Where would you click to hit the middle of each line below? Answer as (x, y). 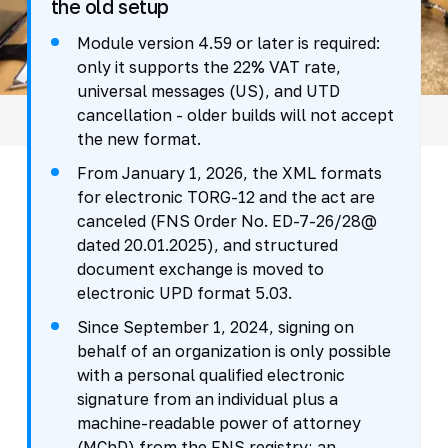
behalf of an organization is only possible (233, 350)
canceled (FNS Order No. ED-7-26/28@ (226, 220)
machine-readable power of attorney (218, 422)
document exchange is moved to (200, 268)
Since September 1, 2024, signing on (215, 326)
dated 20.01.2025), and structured (207, 244)
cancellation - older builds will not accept (235, 114)
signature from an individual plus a (207, 398)
